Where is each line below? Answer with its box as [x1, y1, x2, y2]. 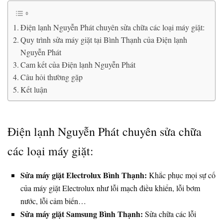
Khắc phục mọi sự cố [147, 169, 216, 180]
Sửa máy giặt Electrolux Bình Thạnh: [20, 169, 147, 181]
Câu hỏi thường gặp [20, 71, 83, 82]
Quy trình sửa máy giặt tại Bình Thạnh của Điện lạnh [20, 34, 188, 45]
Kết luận [20, 84, 48, 95]
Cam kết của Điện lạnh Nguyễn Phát [20, 59, 136, 70]
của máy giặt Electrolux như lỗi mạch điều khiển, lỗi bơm [20, 182, 200, 193]
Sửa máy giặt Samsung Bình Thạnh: [20, 208, 143, 220]
